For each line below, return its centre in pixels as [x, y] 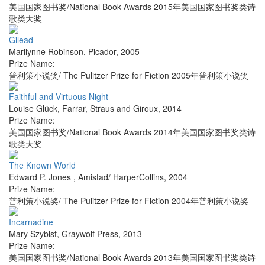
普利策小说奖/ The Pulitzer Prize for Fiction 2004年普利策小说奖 [129, 201]
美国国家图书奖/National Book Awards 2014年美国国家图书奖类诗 [132, 132]
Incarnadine [31, 222]
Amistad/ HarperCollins [121, 177]
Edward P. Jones [41, 177]
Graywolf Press [90, 234]
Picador [102, 52]
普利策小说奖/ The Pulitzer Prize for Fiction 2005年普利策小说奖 [129, 75]
